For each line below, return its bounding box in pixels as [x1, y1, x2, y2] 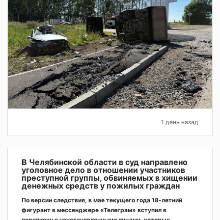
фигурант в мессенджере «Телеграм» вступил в [22, 206, 166, 214]
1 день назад [161, 118, 198, 126]
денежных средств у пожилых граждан [22, 181, 180, 191]
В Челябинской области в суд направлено [22, 157, 188, 167]
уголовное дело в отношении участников [22, 165, 185, 175]
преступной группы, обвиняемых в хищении [22, 173, 197, 183]
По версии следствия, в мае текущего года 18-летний [22, 196, 182, 204]
